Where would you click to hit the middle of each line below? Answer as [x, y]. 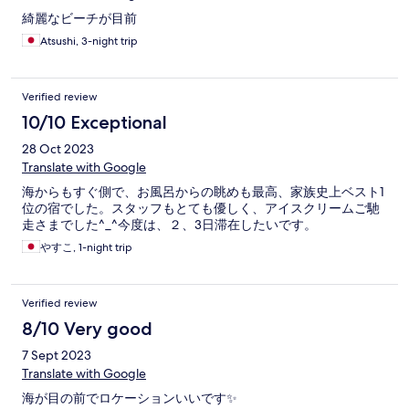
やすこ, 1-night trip [86, 248]
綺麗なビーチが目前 [79, 19]
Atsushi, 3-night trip [89, 42]
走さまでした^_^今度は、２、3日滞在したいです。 [169, 225]
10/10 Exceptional [94, 123]
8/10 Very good [87, 329]
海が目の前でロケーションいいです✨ [130, 399]
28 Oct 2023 [58, 149]
